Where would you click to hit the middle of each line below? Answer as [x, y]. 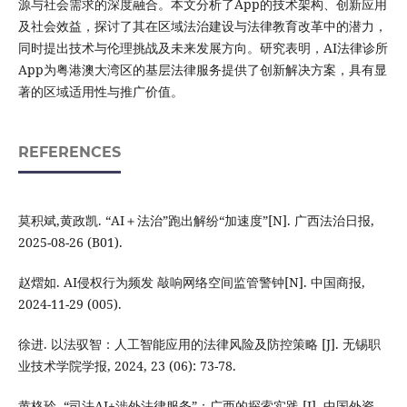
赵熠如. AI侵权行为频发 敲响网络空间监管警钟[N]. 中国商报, [191, 283]
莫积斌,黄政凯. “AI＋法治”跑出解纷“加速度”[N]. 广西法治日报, [196, 221]
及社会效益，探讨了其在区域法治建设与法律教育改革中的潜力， [202, 26]
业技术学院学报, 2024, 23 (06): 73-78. [127, 366]
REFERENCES [69, 153]
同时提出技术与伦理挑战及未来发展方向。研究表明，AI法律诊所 [203, 48]
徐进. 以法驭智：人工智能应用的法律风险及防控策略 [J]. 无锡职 [199, 344]
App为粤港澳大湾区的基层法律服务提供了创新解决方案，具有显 [202, 70]
